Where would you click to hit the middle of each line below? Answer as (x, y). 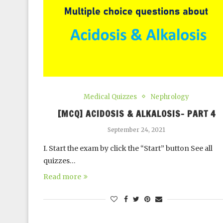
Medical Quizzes (111, 97)
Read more (62, 176)
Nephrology (170, 97)
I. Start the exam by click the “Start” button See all (128, 148)
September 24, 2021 (137, 129)
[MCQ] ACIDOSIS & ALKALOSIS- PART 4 (136, 113)
